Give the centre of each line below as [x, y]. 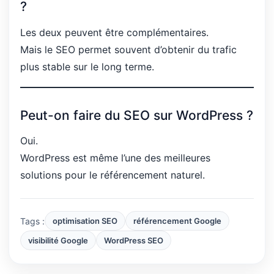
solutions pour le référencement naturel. [113, 175]
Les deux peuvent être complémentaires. [114, 32]
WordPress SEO [134, 240]
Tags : [32, 221]
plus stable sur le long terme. [87, 66]
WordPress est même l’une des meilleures [115, 158]
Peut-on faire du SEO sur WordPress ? [137, 115]
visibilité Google [58, 240]
